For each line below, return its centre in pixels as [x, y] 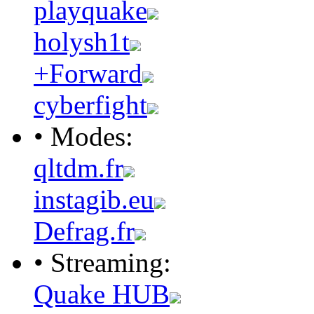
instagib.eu [94, 199]
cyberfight [90, 104]
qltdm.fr [78, 168]
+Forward [88, 73]
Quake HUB [102, 294]
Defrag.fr [84, 231]
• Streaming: [102, 262]
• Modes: [83, 136]
